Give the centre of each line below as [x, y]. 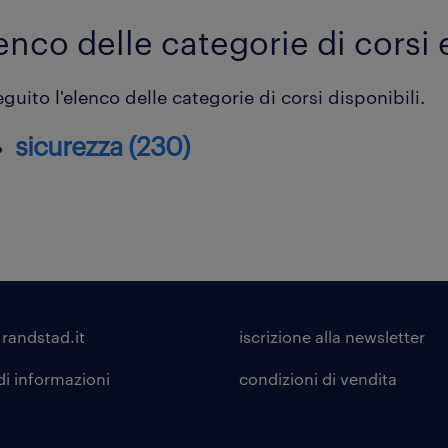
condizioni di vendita [318, 378]
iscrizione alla [290, 336]
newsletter [383, 336]
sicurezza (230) [102, 145]
